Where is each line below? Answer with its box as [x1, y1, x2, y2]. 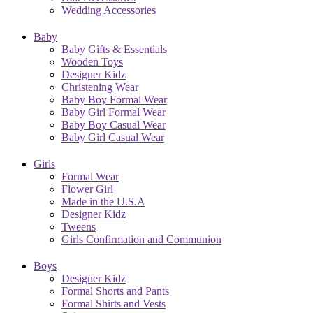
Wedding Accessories [61, 3, 156, 16]
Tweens [61, 220, 96, 233]
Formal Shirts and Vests [61, 297, 166, 310]
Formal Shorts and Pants [61, 284, 169, 297]
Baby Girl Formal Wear [61, 105, 166, 118]
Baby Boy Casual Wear [61, 118, 166, 131]
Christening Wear [61, 80, 138, 93]
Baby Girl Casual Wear [61, 131, 164, 143]
